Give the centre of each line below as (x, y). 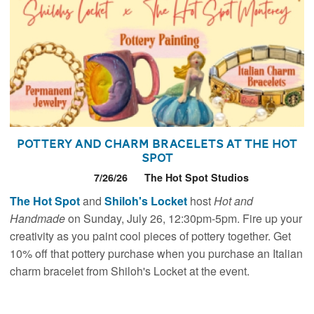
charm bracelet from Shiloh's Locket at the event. (130, 271)
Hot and (234, 200)
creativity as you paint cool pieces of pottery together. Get (151, 235)
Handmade (39, 218)
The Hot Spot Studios (196, 178)
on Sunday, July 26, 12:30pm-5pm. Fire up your (185, 218)
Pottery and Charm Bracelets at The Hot (157, 144)
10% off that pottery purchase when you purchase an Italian (157, 253)
